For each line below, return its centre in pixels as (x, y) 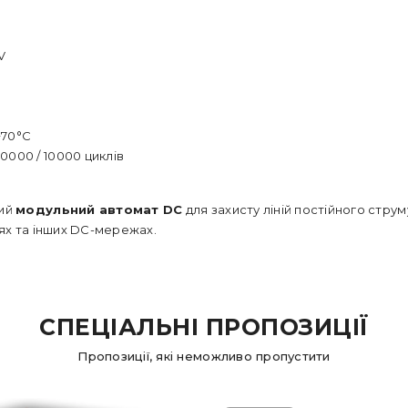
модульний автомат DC (99, 209)
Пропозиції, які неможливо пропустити (204, 356)
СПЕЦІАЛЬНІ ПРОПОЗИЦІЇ (204, 327)
